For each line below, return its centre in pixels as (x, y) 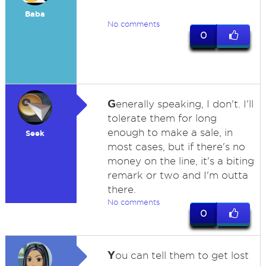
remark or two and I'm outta (178, 175)
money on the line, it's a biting (180, 161)
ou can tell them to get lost (182, 255)
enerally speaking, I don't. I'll (184, 104)
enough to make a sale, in (170, 132)
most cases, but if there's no (176, 147)
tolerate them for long (162, 118)
